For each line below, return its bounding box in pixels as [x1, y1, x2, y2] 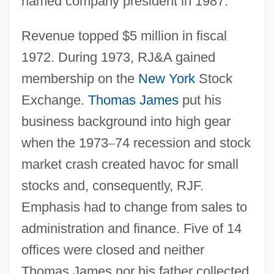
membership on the [21, 70, 138, 86]
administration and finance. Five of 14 [21, 220, 242, 236]
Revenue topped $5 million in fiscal [21, 28, 227, 43]
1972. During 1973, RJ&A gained [21, 49, 215, 65]
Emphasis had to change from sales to [21, 199, 247, 215]
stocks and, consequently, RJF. [21, 177, 204, 193]
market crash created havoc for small [21, 156, 239, 172]
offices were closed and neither [21, 242, 204, 257]
